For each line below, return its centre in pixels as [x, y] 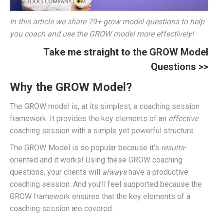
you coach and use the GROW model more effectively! [102, 34]
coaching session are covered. [62, 208]
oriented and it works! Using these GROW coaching [96, 160]
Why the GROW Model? [71, 87]
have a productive [157, 172]
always [114, 172]
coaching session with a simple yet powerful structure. [102, 130]
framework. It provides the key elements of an [89, 118]
